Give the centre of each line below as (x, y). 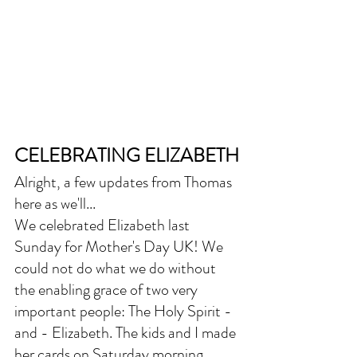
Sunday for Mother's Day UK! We (120, 246)
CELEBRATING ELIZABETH (127, 155)
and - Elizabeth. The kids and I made (127, 332)
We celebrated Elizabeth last (104, 225)
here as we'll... (55, 203)
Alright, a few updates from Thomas (125, 182)
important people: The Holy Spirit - (125, 311)
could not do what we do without (117, 268)
